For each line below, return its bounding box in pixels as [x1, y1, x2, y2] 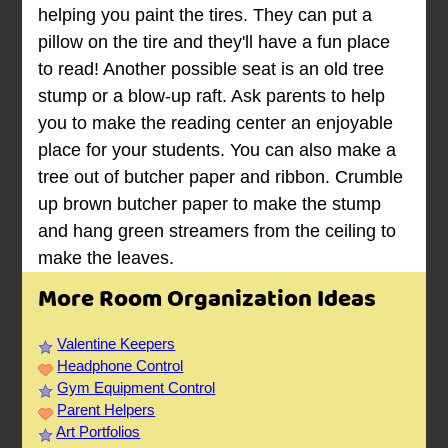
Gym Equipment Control [57, 379, 216, 397]
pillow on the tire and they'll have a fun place [38, 32, 391, 53]
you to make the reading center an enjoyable [38, 113, 394, 134]
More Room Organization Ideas [38, 281, 377, 320]
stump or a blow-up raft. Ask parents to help [38, 86, 386, 107]
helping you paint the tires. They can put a [38, 5, 373, 26]
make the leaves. [38, 248, 175, 269]
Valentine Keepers [57, 335, 176, 353]
